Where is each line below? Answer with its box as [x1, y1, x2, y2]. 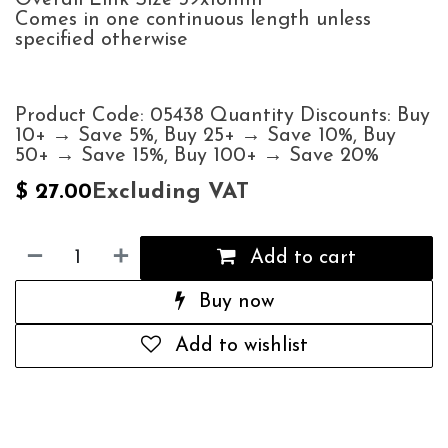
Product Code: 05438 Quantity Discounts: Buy [15, 105, 430, 126]
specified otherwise [15, 29, 188, 50]
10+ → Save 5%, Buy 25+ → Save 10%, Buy [15, 125, 396, 146]
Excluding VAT [92, 180, 249, 204]
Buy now [192, 291, 274, 312]
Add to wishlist [174, 335, 308, 356]
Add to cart [244, 247, 357, 268]
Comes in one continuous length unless [15, 9, 371, 30]
